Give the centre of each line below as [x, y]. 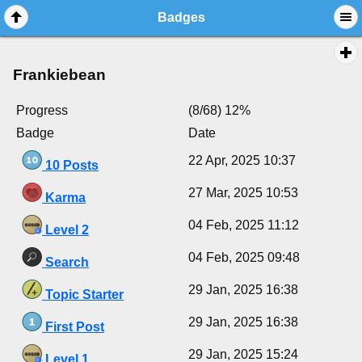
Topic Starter [83, 295]
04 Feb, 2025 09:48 [244, 258]
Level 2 [65, 230]
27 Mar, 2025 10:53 [243, 193]
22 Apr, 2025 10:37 [242, 161]
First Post [73, 327]
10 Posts [70, 166]
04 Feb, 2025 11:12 [244, 225]
